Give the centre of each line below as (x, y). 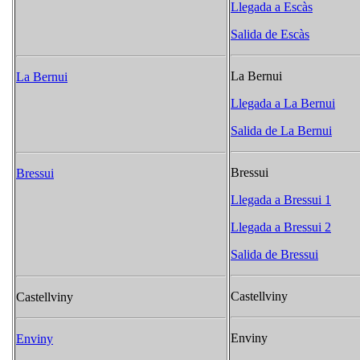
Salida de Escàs (270, 35)
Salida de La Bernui (281, 131)
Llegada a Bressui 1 (281, 200)
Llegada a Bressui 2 (281, 227)
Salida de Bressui (274, 255)
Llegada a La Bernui (283, 104)
